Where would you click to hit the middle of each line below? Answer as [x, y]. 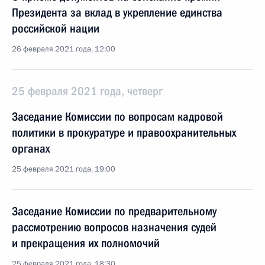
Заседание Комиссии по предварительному [114, 211]
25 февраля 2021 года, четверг [87, 91]
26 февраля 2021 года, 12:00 [64, 49]
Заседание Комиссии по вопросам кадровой [117, 117]
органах [31, 148]
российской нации [56, 28]
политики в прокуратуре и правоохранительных [124, 132]
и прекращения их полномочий [86, 243]
